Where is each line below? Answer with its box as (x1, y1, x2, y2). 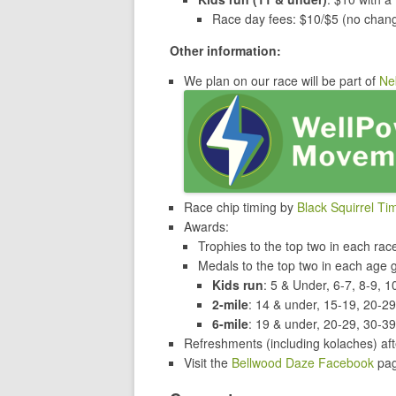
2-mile (212, 295, 248, 314)
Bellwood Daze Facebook (232, 354, 374, 372)
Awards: (184, 217, 229, 236)
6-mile (212, 315, 248, 333)
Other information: (170, 42, 281, 60)
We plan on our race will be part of (184, 72, 379, 90)
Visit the (184, 354, 232, 372)
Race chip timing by (184, 198, 297, 217)
